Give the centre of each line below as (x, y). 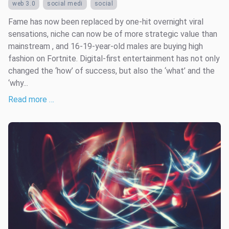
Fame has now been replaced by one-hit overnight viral (106, 21)
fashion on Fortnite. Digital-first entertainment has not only (114, 58)
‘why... (18, 83)
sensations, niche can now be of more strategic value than (113, 34)
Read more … (31, 99)
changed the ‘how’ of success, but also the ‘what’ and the (111, 71)
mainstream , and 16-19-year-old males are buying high (106, 46)
